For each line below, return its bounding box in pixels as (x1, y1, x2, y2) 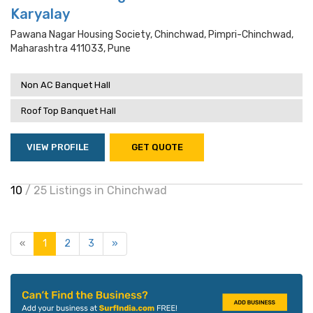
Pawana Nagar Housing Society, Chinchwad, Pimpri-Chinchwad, (10, 29, 293, 41)
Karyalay (10, 6, 70, 22)
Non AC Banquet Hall (21, 80, 110, 90)
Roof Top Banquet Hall (21, 105, 116, 116)
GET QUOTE (131, 142, 183, 152)
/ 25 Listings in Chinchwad (25, 184, 167, 197)
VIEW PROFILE (27, 142, 89, 152)
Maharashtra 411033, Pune (10, 43, 131, 54)
